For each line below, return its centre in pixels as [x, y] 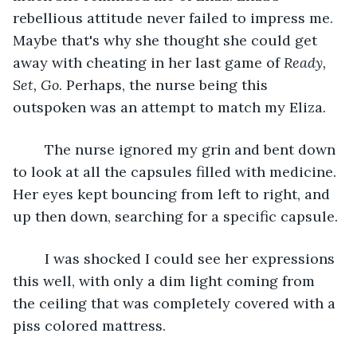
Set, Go [36, 84]
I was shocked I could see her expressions [37, 258]
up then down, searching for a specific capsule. [177, 216]
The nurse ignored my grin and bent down [37, 149]
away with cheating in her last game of [148, 62]
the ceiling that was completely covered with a [176, 303]
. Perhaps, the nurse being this [165, 84]
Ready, [307, 62]
